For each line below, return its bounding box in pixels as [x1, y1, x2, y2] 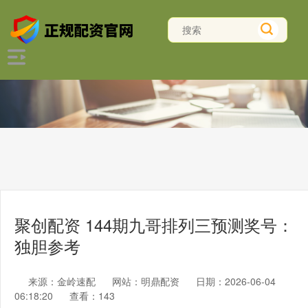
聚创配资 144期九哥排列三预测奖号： [14, 213, 294, 236]
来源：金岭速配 [28, 274, 98, 288]
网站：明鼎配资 [112, 274, 179, 288]
